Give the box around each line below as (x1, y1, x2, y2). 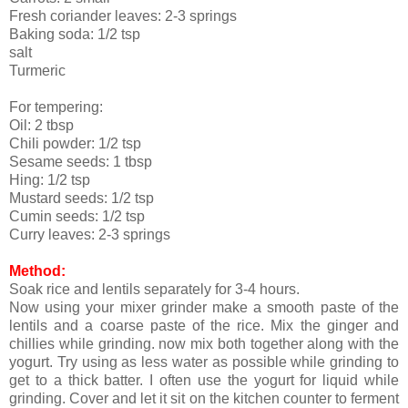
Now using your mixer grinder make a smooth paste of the (9, 300, 399, 316)
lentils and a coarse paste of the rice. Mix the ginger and (9, 318, 399, 334)
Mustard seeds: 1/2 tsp (9, 190, 154, 207)
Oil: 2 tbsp (9, 117, 74, 134)
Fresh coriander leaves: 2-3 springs (9, 8, 237, 25)
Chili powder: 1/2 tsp (9, 136, 141, 152)
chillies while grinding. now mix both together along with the (9, 336, 399, 352)
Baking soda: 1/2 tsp (9, 26, 140, 43)
